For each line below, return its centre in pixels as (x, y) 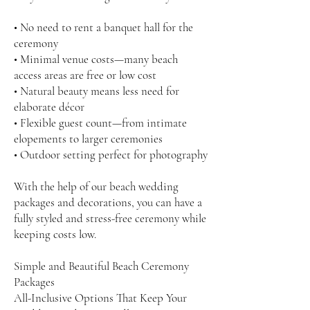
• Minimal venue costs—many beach (96, 59)
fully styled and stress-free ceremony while (110, 218)
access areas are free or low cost (85, 75)
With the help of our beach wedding (96, 186)
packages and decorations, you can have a (108, 202)
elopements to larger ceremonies (88, 139)
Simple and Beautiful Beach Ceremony (101, 266)
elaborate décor (49, 107)
